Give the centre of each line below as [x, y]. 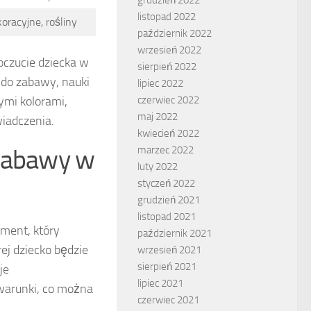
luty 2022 [158, 166]
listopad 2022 [167, 16]
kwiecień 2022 [168, 133]
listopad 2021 [167, 216]
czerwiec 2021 [168, 300]
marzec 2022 [166, 150]
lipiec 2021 [160, 283]
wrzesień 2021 [169, 250]
